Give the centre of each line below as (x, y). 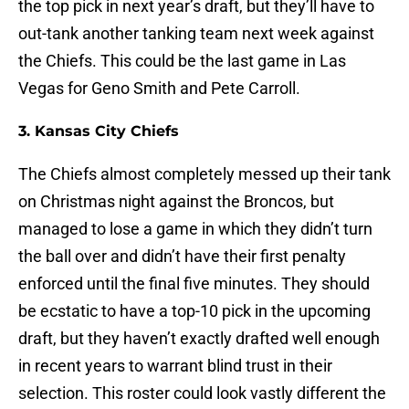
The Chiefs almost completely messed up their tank (204, 174)
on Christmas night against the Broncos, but (176, 202)
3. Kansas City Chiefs (99, 131)
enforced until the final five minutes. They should (194, 284)
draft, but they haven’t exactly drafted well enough (199, 339)
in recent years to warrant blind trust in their (175, 366)
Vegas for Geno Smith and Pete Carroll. (161, 89)
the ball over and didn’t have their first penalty (182, 257)
